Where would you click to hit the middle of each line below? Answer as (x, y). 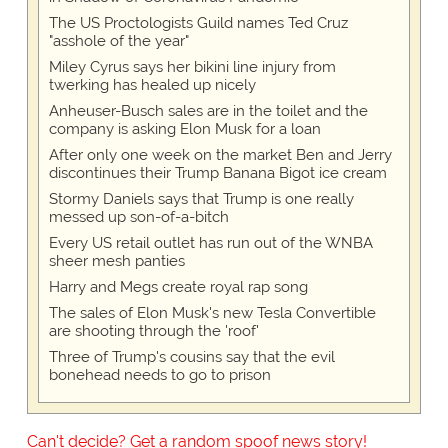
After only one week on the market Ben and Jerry (220, 155)
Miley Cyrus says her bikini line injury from (192, 67)
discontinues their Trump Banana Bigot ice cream (217, 173)
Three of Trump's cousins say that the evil (191, 357)
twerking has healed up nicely (152, 85)
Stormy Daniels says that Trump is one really (201, 199)
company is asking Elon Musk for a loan (184, 129)
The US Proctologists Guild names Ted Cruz (198, 23)
